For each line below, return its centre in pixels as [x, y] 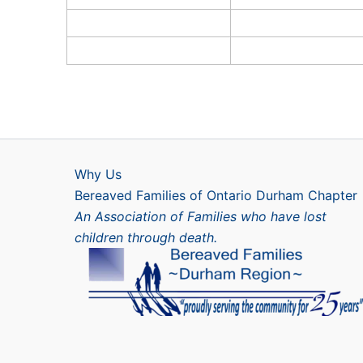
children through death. [146, 238]
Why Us [98, 175]
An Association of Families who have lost [201, 217]
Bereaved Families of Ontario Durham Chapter [216, 196]
